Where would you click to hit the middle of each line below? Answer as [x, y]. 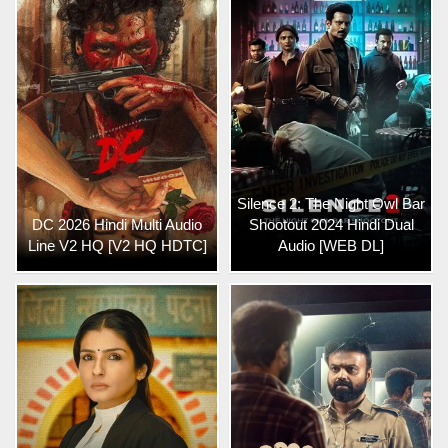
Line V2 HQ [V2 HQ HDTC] [117, 245]
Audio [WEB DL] [331, 245]
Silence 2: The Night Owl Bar [331, 203]
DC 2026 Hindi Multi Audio [117, 224]
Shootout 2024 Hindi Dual [331, 224]
